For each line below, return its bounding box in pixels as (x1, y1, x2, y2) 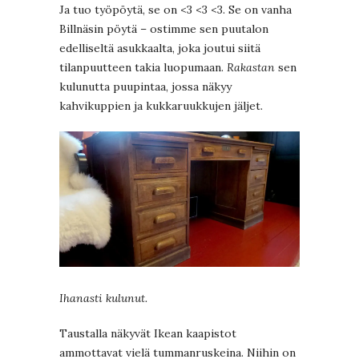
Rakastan (227, 60, 275, 75)
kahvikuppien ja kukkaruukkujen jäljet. (59, 99, 263, 114)
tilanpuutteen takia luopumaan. (59, 60, 227, 75)
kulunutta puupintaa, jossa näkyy (59, 79, 232, 95)
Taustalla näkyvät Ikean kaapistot (59, 325, 236, 341)
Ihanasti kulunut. (59, 290, 147, 305)
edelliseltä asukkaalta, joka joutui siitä (59, 41, 260, 56)
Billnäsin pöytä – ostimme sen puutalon (59, 22, 268, 37)
